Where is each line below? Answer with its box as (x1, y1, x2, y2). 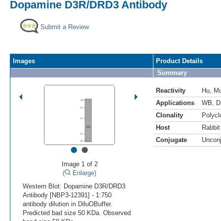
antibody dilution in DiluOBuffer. (23, 200, 112, 208)
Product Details (156, 57, 203, 65)
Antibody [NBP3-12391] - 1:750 (23, 191, 111, 199)
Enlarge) (71, 169, 96, 177)
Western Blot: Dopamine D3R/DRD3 (23, 182, 125, 190)
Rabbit (202, 123, 220, 131)
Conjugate (156, 136, 187, 144)
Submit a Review (40, 23, 89, 31)
